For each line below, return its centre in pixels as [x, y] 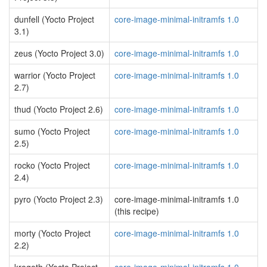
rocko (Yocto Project [52, 165]
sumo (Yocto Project [52, 131]
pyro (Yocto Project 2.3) [59, 199]
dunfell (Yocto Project [54, 19]
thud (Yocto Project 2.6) [59, 109]
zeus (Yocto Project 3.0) [59, 53]
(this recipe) [137, 211]
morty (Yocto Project [52, 233]
